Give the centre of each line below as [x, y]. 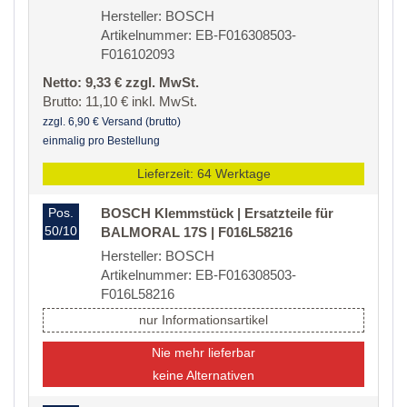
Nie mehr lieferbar [203, 353]
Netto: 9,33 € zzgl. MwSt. [121, 83]
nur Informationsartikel [203, 320]
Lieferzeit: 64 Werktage [203, 174]
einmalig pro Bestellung [101, 141]
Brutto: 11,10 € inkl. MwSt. [120, 102]
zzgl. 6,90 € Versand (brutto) [112, 122]
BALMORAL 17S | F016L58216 [197, 233]
